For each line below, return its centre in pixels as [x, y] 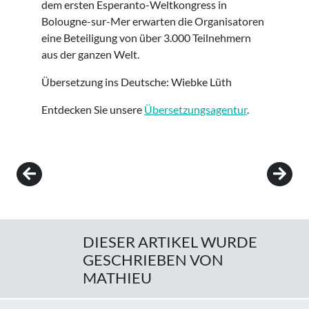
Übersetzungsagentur [196, 110]
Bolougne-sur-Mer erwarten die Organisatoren [153, 21]
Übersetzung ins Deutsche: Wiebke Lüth [137, 82]
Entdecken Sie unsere [93, 110]
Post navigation [70, 171]
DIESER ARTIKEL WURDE [170, 242]
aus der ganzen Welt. [90, 54]
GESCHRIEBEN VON [153, 260]
